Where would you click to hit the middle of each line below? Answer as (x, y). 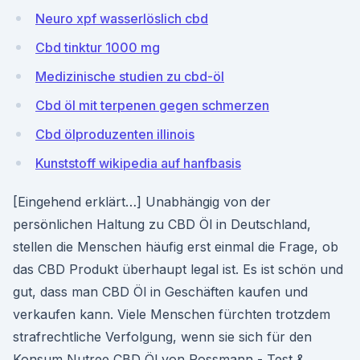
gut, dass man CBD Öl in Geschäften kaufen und (160, 292)
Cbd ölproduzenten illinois (115, 134)
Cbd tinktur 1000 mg (98, 47)
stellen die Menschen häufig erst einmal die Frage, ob (176, 247)
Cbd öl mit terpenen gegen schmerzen (152, 105)
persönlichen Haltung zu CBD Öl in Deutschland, (162, 224)
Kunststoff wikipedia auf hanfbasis (138, 163)
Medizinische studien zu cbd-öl (130, 76)
